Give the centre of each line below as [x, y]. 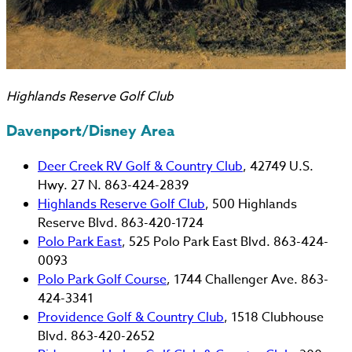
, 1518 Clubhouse [274, 317]
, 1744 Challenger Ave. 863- [247, 279]
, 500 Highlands [251, 204]
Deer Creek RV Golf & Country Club [140, 166]
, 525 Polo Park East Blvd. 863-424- [225, 242]
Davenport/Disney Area [90, 132]
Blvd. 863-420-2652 [96, 336]
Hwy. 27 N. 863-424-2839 [113, 185]
